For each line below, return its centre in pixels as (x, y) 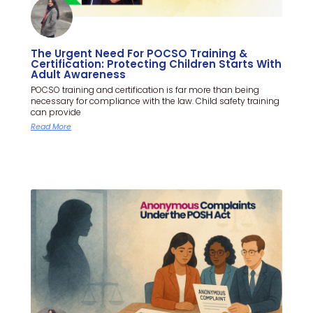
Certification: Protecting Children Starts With (156, 64)
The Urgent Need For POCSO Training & (139, 53)
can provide (56, 112)
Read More (51, 126)
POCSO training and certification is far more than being (145, 89)
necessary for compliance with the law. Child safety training (155, 101)
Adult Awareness (78, 74)
